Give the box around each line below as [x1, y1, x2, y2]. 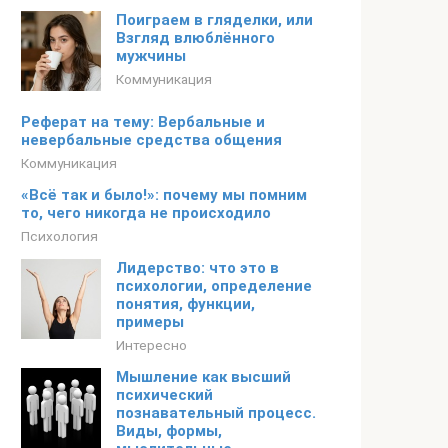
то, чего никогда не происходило [21, 204, 271, 222]
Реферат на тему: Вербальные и [21, 113, 265, 131]
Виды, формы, [116, 422, 222, 440]
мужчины [116, 47, 186, 65]
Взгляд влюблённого [116, 29, 275, 47]
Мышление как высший [116, 368, 291, 386]
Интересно [116, 337, 187, 353]
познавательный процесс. [116, 404, 316, 422]
